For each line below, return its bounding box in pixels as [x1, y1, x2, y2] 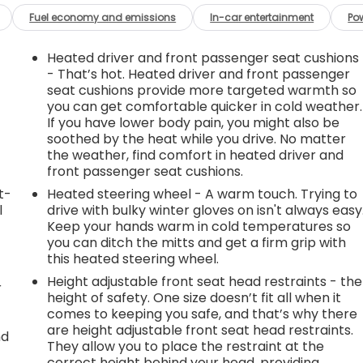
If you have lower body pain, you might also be [47, 113, 340, 132]
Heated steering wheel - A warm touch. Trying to [47, 184, 358, 203]
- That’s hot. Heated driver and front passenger [47, 64, 351, 83]
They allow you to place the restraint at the [47, 336, 325, 356]
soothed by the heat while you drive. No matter [47, 129, 347, 148]
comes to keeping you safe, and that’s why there [47, 304, 358, 323]
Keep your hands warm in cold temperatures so [47, 216, 352, 236]
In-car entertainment [210, 10, 314, 24]
